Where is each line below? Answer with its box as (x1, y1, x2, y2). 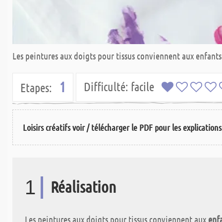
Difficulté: (84, 79, 128, 94)
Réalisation (51, 177, 116, 196)
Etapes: (20, 80, 52, 95)
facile (128, 79, 162, 94)
